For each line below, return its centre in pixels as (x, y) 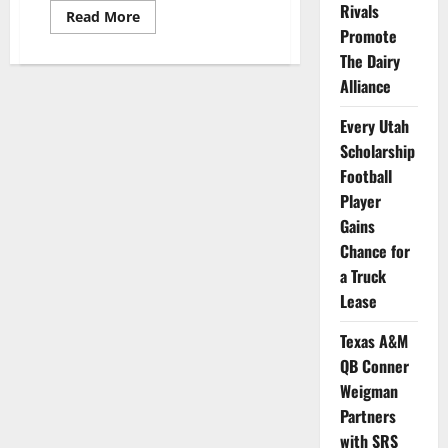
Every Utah (374, 125)
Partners (367, 415)
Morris (161, 113)
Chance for (374, 250)
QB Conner (374, 365)
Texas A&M (373, 340)
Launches (171, 127)
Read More (103, 16)
